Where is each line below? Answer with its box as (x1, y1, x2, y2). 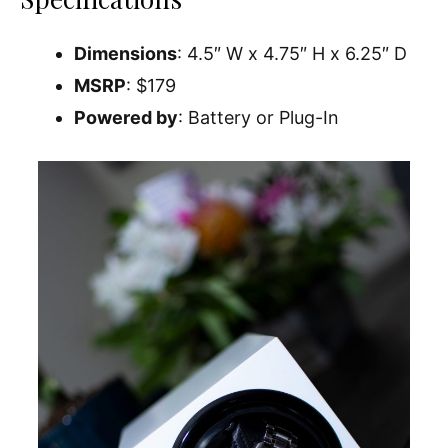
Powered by (74, 106, 178, 128)
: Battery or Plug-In (178, 106, 339, 128)
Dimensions (74, 42, 177, 64)
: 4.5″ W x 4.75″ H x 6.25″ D (177, 42, 407, 64)
